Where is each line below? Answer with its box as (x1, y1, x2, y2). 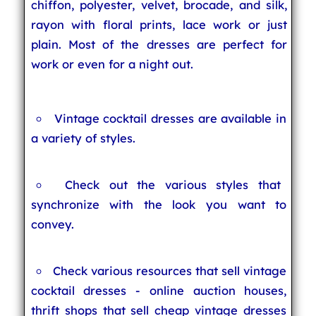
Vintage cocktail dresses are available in (54, 111, 286, 126)
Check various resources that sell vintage (53, 263, 287, 278)
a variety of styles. (30, 130, 135, 145)
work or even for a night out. (30, 56, 193, 71)
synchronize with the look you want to (30, 197, 287, 212)
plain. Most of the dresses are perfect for (30, 37, 288, 51)
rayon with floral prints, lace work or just (30, 17, 288, 32)
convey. (30, 217, 74, 231)
